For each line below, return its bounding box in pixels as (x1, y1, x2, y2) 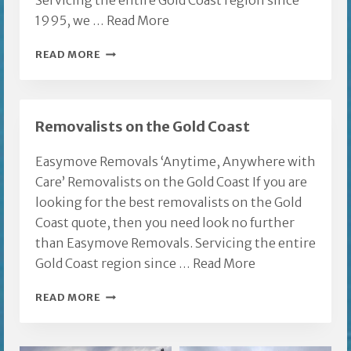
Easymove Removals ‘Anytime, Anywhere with (35, 154, 316, 170)
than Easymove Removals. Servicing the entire (35, 235, 316, 251)
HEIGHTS (100, 67, 150, 80)
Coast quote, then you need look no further (35, 215, 295, 231)
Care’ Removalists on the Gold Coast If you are (35, 174, 307, 190)
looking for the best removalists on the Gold (35, 194, 302, 211)
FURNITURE (100, 87, 165, 100)
